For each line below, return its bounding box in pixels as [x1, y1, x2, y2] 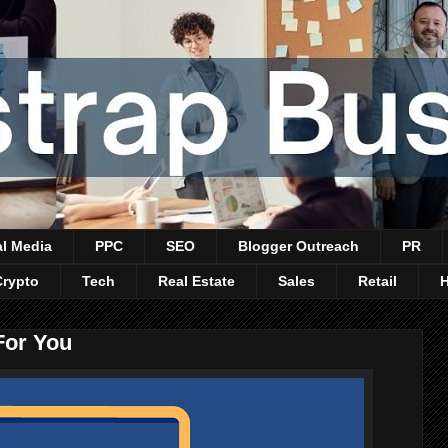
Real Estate [158, 273, 235, 290]
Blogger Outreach [238, 238, 359, 255]
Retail [358, 273, 397, 290]
